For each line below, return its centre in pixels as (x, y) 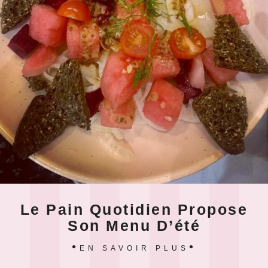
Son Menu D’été (134, 226)
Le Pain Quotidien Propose (134, 210)
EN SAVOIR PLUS (134, 249)
